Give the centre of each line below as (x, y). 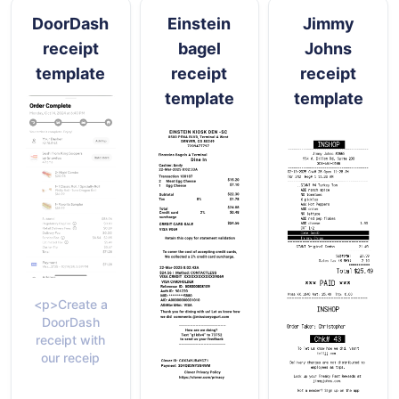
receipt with (71, 340)
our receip (71, 358)
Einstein (199, 23)
